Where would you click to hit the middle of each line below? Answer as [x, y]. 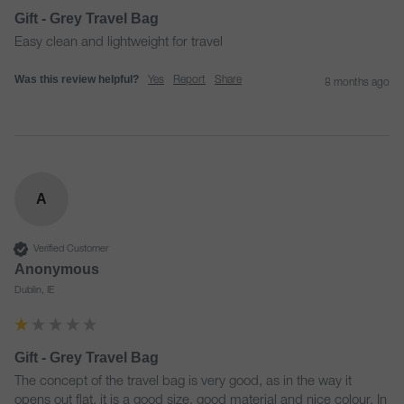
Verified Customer [71, 249]
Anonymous [57, 269]
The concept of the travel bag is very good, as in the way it [183, 382]
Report [189, 80]
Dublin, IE [35, 291]
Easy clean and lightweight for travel [119, 43]
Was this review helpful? [77, 79]
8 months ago [357, 83]
